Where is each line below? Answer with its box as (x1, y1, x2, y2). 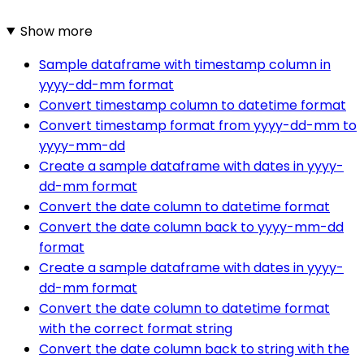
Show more (19, 21, 93, 41)
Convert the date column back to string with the (39, 339, 349, 358)
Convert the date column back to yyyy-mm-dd (39, 217, 344, 236)
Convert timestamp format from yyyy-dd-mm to (39, 115, 357, 135)
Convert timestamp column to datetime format (39, 95, 346, 115)
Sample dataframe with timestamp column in (39, 54, 331, 74)
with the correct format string (39, 318, 232, 338)
